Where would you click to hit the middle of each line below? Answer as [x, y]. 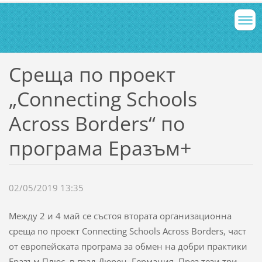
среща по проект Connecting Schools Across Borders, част [127, 231]
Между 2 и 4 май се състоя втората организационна [120, 216]
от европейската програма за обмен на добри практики [128, 247]
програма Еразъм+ [100, 148]
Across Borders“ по [96, 123]
